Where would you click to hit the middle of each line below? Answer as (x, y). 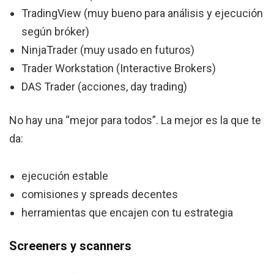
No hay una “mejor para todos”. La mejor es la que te (135, 120)
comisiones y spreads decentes (100, 194)
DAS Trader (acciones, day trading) (104, 87)
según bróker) (55, 32)
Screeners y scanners (70, 246)
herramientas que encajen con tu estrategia (127, 213)
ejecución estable (65, 176)
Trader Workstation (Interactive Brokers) (119, 68)
